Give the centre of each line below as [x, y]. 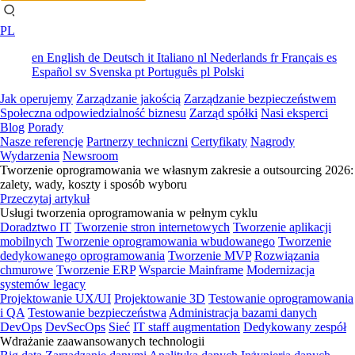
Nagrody [273, 141]
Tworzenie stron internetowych [152, 227]
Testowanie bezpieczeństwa [97, 313]
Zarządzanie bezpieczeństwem [260, 99]
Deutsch [122, 57]
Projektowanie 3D [160, 298]
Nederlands [237, 57]
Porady [46, 127]
